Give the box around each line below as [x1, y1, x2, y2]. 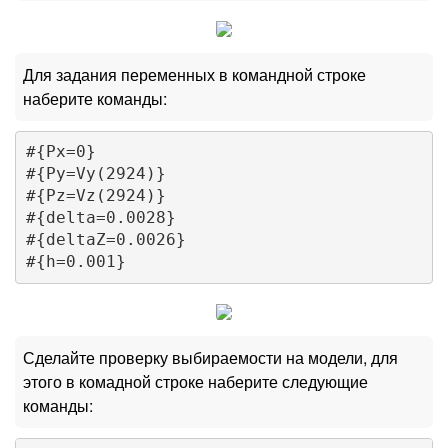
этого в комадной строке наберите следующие [23, 369, 368, 393]
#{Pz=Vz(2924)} [25, 186, 166, 206]
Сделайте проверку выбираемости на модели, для [23, 345, 398, 369]
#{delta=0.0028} [25, 208, 176, 228]
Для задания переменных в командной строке [23, 62, 366, 86]
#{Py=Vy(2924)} [25, 164, 166, 184]
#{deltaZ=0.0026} [25, 230, 186, 250]
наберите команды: [23, 86, 167, 110]
